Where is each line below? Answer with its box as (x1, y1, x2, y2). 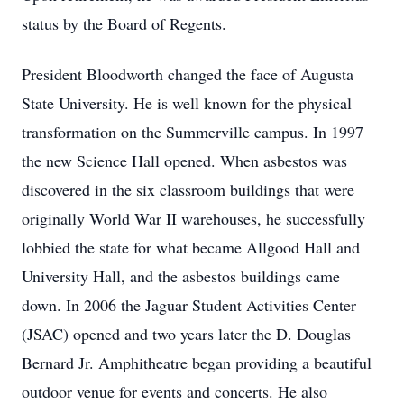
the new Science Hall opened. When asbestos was (22, 150, 347, 171)
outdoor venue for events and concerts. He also (22, 381, 327, 402)
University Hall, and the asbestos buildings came (22, 265, 340, 287)
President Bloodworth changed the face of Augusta (22, 63, 353, 85)
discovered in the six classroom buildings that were (22, 179, 354, 200)
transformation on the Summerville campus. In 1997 (22, 121, 363, 142)
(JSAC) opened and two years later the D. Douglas (22, 323, 351, 344)
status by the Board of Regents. (22, 13, 226, 34)
